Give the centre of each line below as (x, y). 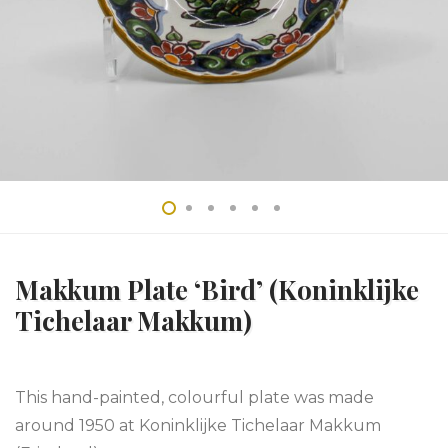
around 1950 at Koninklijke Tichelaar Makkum (198, 425)
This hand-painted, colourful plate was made (194, 397)
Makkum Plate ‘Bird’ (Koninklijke (217, 289)
